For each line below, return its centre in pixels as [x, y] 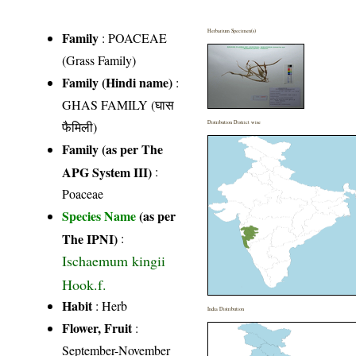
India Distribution [226, 309]
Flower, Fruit [97, 328]
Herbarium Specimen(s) [232, 31]
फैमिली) [80, 127]
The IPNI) [90, 238]
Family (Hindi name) [118, 83]
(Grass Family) [99, 60]
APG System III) [107, 172]
